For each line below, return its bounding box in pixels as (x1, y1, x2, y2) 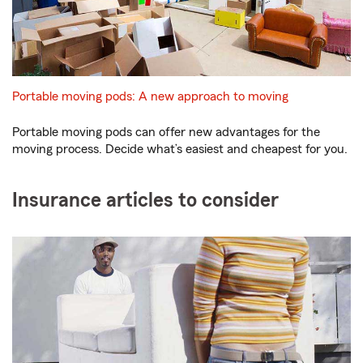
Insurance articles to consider (12, 190, 279, 211)
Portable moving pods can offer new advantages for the (12, 126, 320, 139)
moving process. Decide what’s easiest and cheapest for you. (12, 143, 348, 156)
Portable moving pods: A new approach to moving (12, 90, 288, 104)
